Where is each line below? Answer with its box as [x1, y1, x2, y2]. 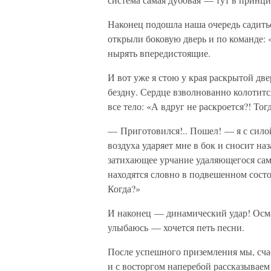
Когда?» [108, 182, 140, 195]
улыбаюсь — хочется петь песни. [108, 221, 244, 233]
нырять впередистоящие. [108, 47, 211, 59]
